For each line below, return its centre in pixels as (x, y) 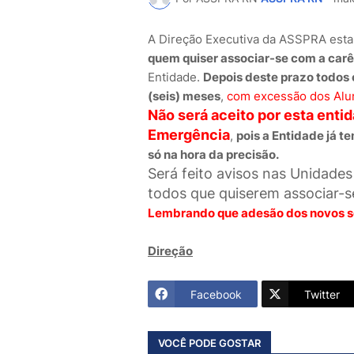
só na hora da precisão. (213, 155)
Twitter (322, 294)
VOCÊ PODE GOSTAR (209, 343)
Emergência (189, 135)
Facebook (216, 294)
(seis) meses (184, 96)
